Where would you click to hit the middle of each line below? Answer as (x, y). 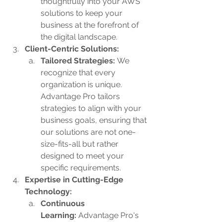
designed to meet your (83, 156)
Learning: (58, 215)
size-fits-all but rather (81, 144)
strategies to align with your (92, 108)
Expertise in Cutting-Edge (75, 180)
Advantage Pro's (109, 215)
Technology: (48, 192)
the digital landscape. (79, 37)
